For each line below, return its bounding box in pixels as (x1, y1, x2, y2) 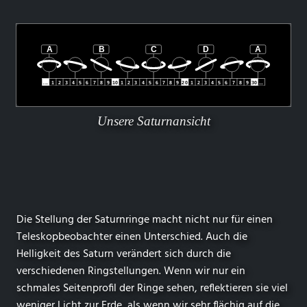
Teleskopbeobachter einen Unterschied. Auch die (16, 228, 247, 247)
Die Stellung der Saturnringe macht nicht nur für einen (16, 211, 273, 230)
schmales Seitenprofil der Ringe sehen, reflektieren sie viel (16, 280, 288, 298)
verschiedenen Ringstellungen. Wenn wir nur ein (16, 262, 245, 281)
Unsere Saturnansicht (97, 114, 210, 129)
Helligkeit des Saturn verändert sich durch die (16, 245, 231, 264)
